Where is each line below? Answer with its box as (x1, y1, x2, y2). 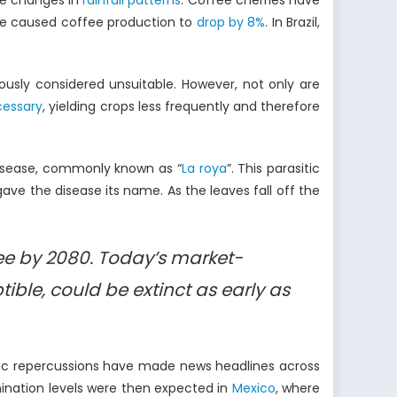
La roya (181, 160, 227, 178)
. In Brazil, (265, 13, 321, 32)
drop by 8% (196, 13, 266, 32)
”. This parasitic (226, 160, 321, 178)
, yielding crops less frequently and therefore (43, 97, 321, 116)
